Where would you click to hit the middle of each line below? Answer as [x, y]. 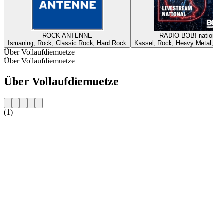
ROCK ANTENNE [67, 35]
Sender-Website [28, 128]
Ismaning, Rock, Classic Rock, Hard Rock [67, 43]
